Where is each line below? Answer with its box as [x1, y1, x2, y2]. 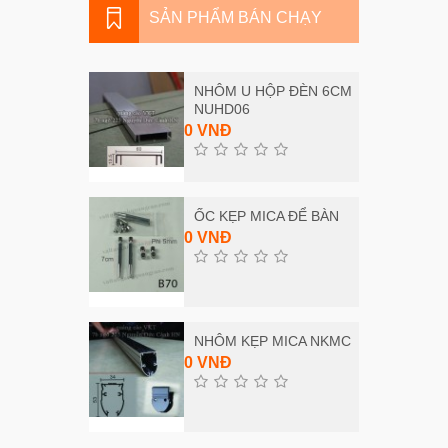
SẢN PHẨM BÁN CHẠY [149, 9, 322, 26]
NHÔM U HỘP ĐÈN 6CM [194, 83, 353, 99]
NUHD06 [194, 101, 251, 117]
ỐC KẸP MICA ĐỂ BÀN [194, 208, 340, 224]
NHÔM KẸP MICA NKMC [194, 333, 352, 349]
